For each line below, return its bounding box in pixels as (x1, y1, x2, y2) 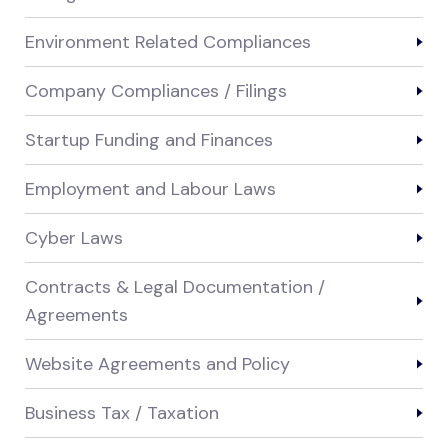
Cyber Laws (25, 226, 123, 251)
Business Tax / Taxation (25, 401, 219, 426)
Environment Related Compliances (25, 30, 311, 55)
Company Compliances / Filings (25, 79, 287, 104)
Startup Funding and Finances (25, 128, 273, 153)
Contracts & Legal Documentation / (25, 275, 325, 300)
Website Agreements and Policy (25, 352, 290, 377)
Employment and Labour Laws (25, 177, 276, 202)
